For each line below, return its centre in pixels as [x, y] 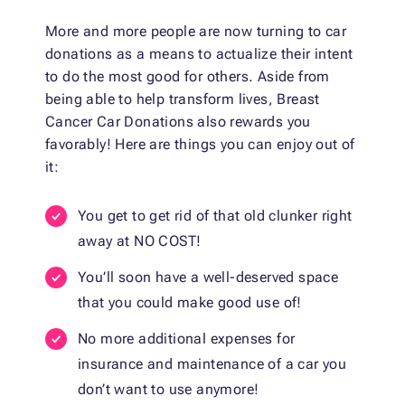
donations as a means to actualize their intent [199, 54]
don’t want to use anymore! [169, 390]
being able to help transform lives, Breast [183, 99]
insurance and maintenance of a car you [212, 364]
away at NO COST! [140, 241]
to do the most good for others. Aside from [188, 77]
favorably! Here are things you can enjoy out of [200, 145]
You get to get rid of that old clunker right [215, 216]
